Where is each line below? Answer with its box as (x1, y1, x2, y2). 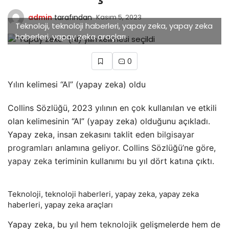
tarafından (54, 12, 92, 22)
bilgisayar (157, 129, 194, 140)
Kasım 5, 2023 (96, 12, 142, 22)
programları (8, 142, 53, 153)
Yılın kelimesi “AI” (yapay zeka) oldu (8, 79, 146, 89)
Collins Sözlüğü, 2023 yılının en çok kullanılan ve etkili (8, 102, 217, 113)
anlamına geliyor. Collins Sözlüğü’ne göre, (53, 142, 216, 153)
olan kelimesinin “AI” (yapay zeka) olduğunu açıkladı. (8, 116, 210, 126)
